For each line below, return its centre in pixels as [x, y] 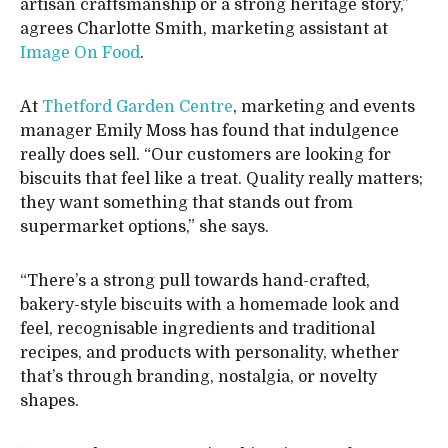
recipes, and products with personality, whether [209, 353]
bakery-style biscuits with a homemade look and [209, 305]
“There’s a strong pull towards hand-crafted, [195, 281]
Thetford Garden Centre [137, 107]
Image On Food [80, 53]
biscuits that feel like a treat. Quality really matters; [221, 179]
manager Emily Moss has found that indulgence [209, 131]
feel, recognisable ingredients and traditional [197, 329]
